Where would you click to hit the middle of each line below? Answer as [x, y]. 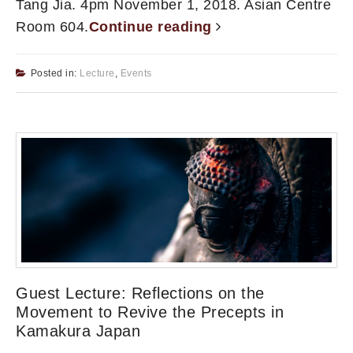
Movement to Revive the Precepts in [150, 312]
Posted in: [55, 73]
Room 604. [52, 26]
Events [136, 73]
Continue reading [152, 26]
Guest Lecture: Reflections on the [140, 294]
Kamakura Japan [78, 331]
